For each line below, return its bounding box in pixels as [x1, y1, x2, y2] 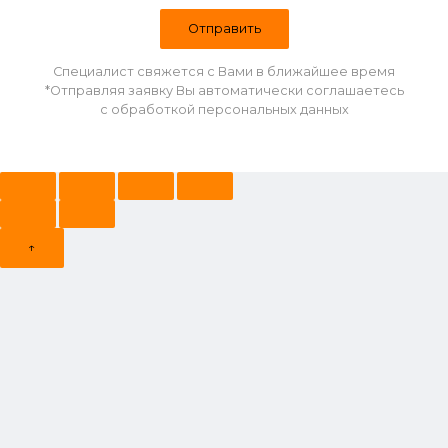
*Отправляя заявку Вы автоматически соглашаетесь [44, 82, 404, 98]
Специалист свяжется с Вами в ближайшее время [53, 63, 395, 79]
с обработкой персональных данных [99, 101, 349, 117]
